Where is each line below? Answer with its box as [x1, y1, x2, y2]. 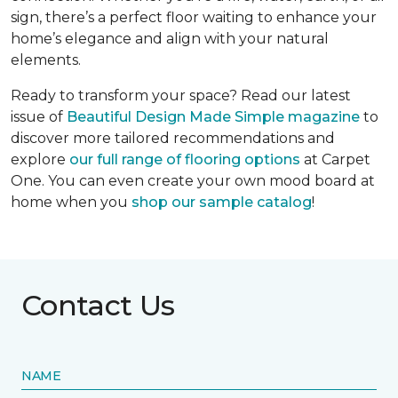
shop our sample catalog [131, 193, 312, 211]
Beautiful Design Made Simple [67, 107, 288, 125]
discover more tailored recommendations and [11, 129, 335, 147]
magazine [288, 107, 360, 125]
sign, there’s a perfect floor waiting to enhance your [11, 8, 377, 26]
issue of [11, 107, 67, 125]
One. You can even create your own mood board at [11, 171, 375, 189]
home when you [11, 193, 131, 211]
